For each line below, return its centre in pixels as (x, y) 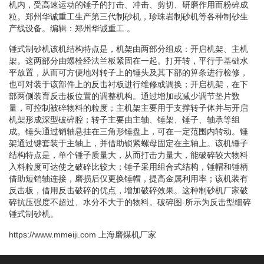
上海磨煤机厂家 (127, 234)
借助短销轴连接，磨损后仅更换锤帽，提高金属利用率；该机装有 (128, 178)
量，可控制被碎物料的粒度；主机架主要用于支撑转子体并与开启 (128, 108)
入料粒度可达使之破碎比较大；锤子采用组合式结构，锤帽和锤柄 (128, 166)
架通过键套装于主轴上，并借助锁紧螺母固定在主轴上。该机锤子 (128, 143)
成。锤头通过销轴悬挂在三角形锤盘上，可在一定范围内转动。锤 (128, 131)
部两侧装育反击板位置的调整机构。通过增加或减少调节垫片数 (124, 96)
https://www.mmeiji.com (52, 234)
